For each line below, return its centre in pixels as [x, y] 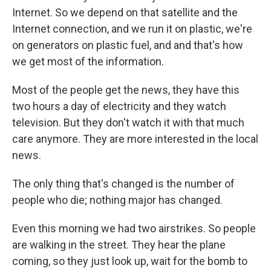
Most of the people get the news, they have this [126, 90]
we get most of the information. [88, 61]
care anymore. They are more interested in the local [135, 139]
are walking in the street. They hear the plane [119, 245]
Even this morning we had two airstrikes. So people [134, 228]
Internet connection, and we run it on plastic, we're [132, 29]
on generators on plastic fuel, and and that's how [128, 45]
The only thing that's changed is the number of [123, 184]
